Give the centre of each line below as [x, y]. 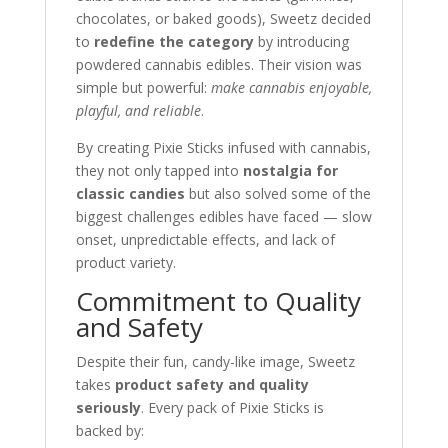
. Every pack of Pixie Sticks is [232, 407]
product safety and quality [211, 384]
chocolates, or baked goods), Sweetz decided [223, 18]
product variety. [125, 262]
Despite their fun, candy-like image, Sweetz [215, 361]
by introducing [301, 41]
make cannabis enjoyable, [291, 87]
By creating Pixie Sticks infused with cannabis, [223, 147]
